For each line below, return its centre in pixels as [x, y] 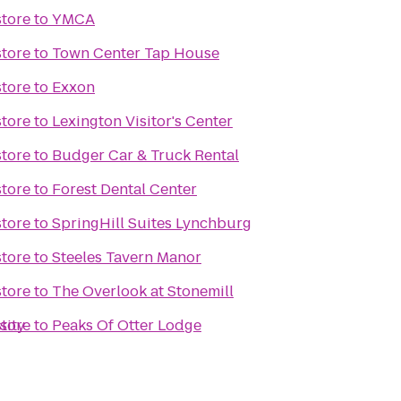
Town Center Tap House [136, 53]
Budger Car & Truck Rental [145, 155]
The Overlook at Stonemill [143, 291]
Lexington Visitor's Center [142, 121]
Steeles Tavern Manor [127, 257]
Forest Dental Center [124, 189]
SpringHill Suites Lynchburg [152, 223]
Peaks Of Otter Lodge [127, 325]
